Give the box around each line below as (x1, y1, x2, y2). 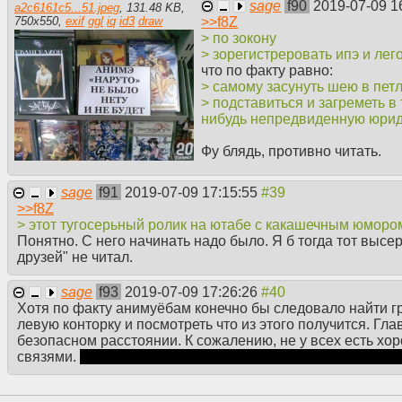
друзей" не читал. (17, 249, 133, 265)
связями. (17, 348, 80, 364)
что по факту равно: (201, 62, 334, 78)
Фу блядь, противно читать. (201, 143, 382, 159)
